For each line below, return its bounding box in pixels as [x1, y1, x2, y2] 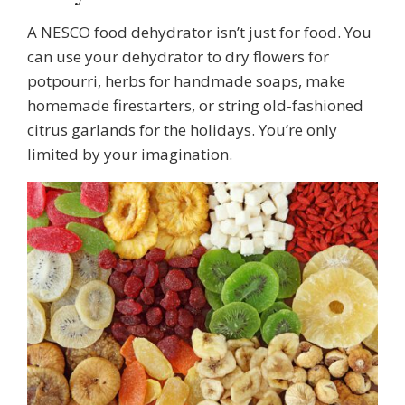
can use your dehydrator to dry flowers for [27, 45, 329, 67]
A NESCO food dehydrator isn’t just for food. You [27, 21, 372, 42]
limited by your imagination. [27, 143, 232, 165]
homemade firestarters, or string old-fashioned [27, 94, 363, 116]
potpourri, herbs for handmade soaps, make [27, 70, 345, 91]
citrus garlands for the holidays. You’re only [27, 118, 337, 140]
